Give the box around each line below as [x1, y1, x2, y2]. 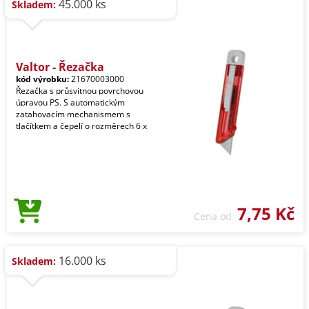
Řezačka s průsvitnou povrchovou [16, 85, 143, 97]
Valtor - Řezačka [16, 59, 104, 74]
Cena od [194, 210, 237, 223]
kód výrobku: [16, 73, 69, 85]
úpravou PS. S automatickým [16, 97, 125, 108]
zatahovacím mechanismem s [16, 108, 130, 120]
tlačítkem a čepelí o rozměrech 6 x [16, 120, 147, 132]
